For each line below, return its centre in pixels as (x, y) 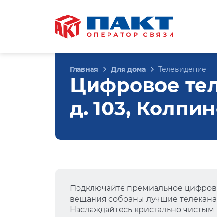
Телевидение (182, 69)
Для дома (128, 69)
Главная (84, 69)
